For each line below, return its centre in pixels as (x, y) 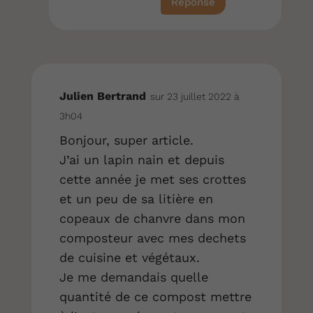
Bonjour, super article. (126, 140)
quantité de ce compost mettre (155, 296)
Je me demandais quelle (133, 277)
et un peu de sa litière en (136, 198)
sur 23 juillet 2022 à (195, 96)
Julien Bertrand (102, 96)
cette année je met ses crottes (152, 179)
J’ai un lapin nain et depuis (141, 159)
